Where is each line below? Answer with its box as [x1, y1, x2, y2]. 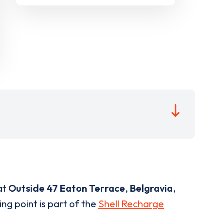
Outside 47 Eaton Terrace [8, 182, 125, 195]
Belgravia [130, 182, 173, 195]
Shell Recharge [98, 198, 164, 210]
